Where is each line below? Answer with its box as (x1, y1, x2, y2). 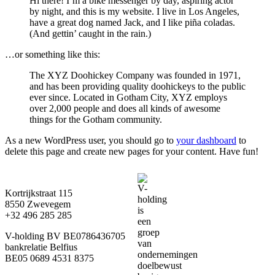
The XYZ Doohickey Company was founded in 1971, (29, 69, 241, 80)
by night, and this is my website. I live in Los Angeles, (29, 6, 239, 17)
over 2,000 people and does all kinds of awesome (29, 103, 220, 114)
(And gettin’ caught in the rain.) (29, 28, 151, 39)
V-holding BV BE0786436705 (5, 230, 125, 241)
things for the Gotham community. (29, 114, 162, 125)
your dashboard (176, 134, 236, 145)
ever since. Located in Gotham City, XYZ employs (29, 91, 227, 103)
